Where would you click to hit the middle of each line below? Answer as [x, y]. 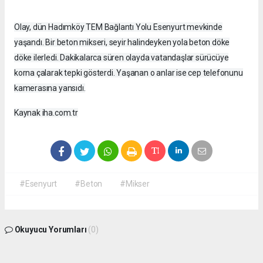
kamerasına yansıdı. [50, 88]
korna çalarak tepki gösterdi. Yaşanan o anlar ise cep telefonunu [129, 73]
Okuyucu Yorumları [50, 229]
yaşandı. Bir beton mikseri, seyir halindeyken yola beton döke [122, 42]
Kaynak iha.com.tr [46, 112]
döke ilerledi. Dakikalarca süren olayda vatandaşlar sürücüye [122, 57]
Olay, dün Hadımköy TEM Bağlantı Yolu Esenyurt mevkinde [118, 27]
